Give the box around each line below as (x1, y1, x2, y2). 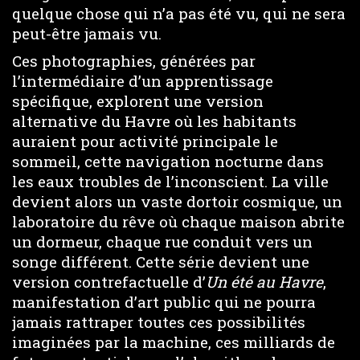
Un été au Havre (206, 272, 323, 292)
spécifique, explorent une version (12, 91, 264, 112)
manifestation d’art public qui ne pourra (12, 292, 316, 313)
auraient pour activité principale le (12, 131, 278, 152)
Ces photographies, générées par (12, 51, 256, 72)
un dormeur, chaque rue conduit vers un (12, 231, 313, 252)
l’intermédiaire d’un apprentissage (12, 71, 273, 92)
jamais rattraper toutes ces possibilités (12, 312, 305, 333)
